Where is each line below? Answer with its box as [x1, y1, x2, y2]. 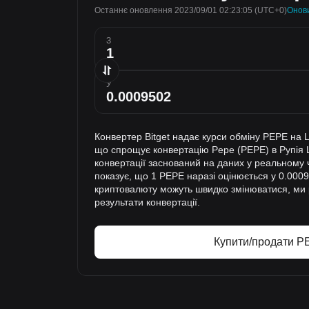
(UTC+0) [252, 6, 287, 15]
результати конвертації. [94, 197, 200, 208]
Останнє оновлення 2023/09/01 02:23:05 [94, 6, 252, 15]
